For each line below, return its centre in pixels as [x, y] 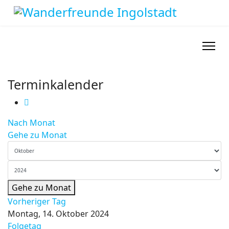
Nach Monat [31, 123]
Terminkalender [55, 84]
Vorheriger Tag [37, 201]
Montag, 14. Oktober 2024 [58, 214]
